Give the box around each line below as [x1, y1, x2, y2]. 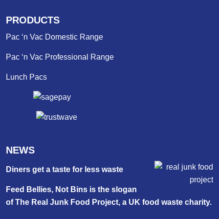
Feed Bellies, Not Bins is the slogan [6, 185, 137, 194]
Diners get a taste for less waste [6, 165, 123, 174]
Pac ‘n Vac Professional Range [6, 53, 114, 62]
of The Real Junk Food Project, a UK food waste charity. [6, 198, 212, 207]
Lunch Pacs [6, 73, 47, 82]
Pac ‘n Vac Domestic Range [6, 33, 103, 42]
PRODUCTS [6, 15, 60, 26]
